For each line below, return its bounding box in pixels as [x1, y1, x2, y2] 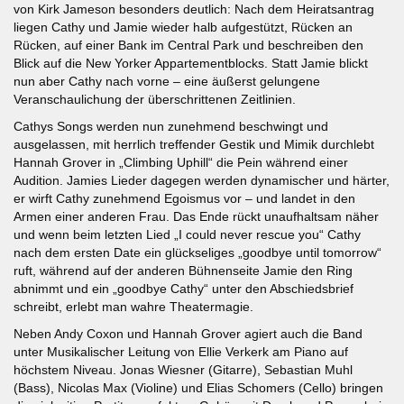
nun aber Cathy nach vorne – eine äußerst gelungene [14, 73, 320, 88]
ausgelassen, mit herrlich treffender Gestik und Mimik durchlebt [14, 136, 374, 151]
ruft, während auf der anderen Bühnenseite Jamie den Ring [14, 262, 353, 278]
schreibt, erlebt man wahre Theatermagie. [14, 298, 253, 314]
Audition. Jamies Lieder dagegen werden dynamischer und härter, [14, 172, 390, 188]
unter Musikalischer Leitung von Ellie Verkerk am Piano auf [14, 344, 348, 359]
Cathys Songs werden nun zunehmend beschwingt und [14, 118, 328, 133]
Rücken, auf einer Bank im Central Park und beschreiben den [14, 37, 363, 52]
